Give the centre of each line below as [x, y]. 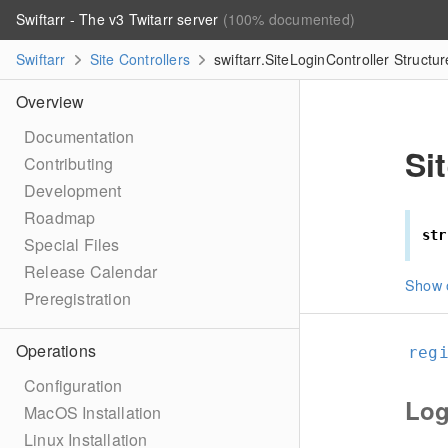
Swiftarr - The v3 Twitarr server [119, 19]
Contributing [69, 163]
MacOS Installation [93, 412]
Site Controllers [139, 59]
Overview [50, 101]
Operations [56, 350]
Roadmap [60, 217]
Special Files [72, 244]
